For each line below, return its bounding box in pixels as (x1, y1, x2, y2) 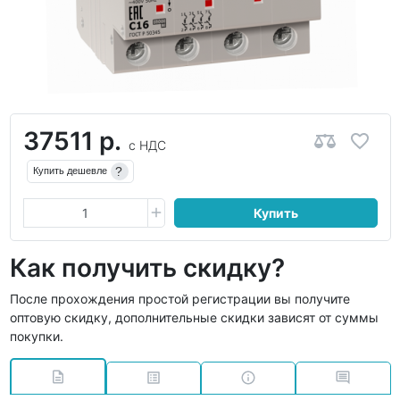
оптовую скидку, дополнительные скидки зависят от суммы (9, 310, 379, 325)
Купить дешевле (32, 164, 107, 176)
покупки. (9, 329, 63, 344)
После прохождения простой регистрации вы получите (9, 291, 350, 306)
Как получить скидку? (9, 253, 285, 283)
